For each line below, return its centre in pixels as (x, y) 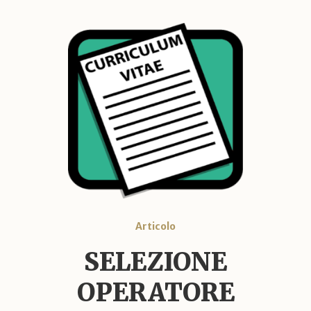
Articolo (155, 226)
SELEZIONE (155, 262)
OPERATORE (155, 292)
